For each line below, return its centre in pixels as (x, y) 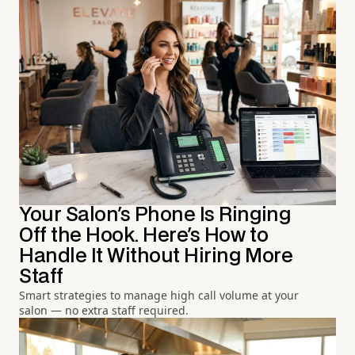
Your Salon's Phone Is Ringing (155, 216)
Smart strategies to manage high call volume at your (159, 296)
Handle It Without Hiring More (156, 257)
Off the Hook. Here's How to (144, 236)
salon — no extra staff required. (104, 311)
